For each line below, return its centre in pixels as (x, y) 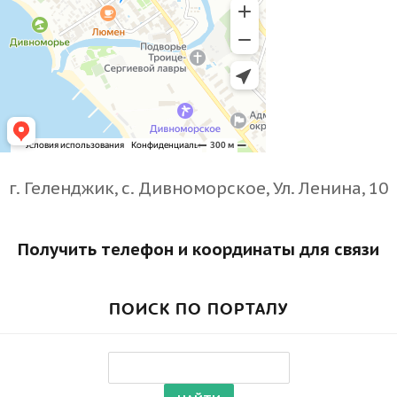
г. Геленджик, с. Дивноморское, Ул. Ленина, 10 (198, 187)
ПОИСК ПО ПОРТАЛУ (198, 309)
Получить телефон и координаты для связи (198, 249)
